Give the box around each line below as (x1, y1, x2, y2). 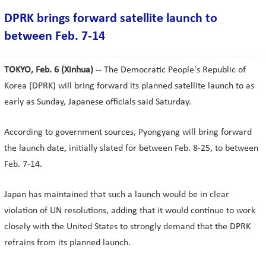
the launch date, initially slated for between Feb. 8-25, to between (4, 144, 258, 153)
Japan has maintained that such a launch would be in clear (4, 190, 229, 199)
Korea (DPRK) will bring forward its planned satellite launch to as (4, 81, 254, 91)
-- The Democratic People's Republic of (93, 65, 246, 75)
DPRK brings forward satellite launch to (4, 12, 217, 26)
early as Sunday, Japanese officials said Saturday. (4, 97, 191, 107)
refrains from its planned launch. (4, 238, 131, 248)
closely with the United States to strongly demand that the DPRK (4, 222, 251, 232)
